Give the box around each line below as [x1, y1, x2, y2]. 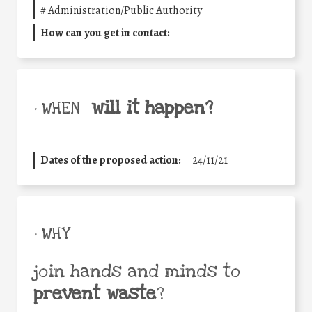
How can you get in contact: [40, 24, 170, 40]
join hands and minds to [33, 259, 240, 283]
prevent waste [33, 281, 156, 306]
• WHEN [33, 97, 80, 119]
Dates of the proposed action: [40, 152, 181, 168]
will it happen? [91, 95, 213, 120]
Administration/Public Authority [48, 2, 202, 18]
